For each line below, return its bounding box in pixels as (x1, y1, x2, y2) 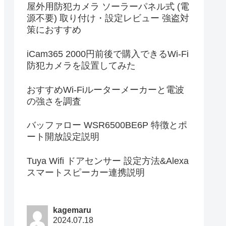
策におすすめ (27, 24, 81, 35)
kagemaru (53, 206, 92, 215)
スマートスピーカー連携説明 (27, 167, 145, 178)
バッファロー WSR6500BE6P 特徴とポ (27, 120, 187, 131)
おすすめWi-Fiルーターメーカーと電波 (27, 84, 184, 95)
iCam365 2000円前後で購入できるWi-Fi (27, 48, 189, 59)
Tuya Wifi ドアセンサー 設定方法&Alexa (27, 156, 189, 166)
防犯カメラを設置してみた (27, 60, 136, 71)
